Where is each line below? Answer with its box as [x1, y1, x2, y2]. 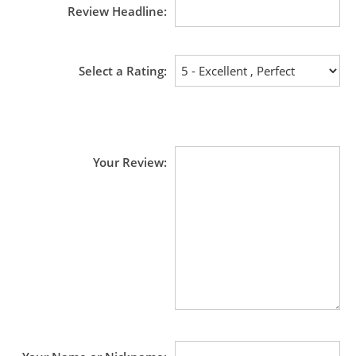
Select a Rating [79, 63, 164, 79]
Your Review [93, 154, 164, 170]
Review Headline [68, 3, 164, 19]
